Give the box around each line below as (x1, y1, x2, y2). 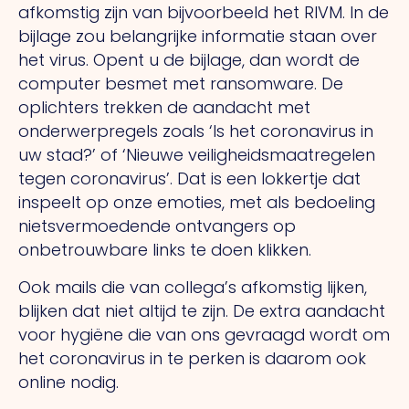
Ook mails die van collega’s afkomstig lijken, (18, 275, 367, 299)
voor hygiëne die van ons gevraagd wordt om (18, 322, 390, 346)
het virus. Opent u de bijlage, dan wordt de (18, 48, 360, 72)
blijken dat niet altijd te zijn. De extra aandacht (18, 299, 385, 322)
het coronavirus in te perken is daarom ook (18, 346, 366, 370)
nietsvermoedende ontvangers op (18, 215, 296, 238)
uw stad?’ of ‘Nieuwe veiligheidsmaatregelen (18, 143, 375, 167)
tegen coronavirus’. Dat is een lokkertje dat (18, 167, 361, 191)
